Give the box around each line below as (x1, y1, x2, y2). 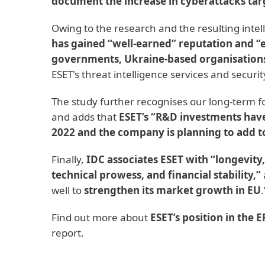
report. (51, 226, 84, 240)
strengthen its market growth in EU (84, 183, 261, 197)
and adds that (51, 110, 119, 124)
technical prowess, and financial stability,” (51, 168, 261, 182)
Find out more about (51, 211, 150, 224)
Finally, (51, 153, 84, 166)
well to (51, 183, 84, 197)
